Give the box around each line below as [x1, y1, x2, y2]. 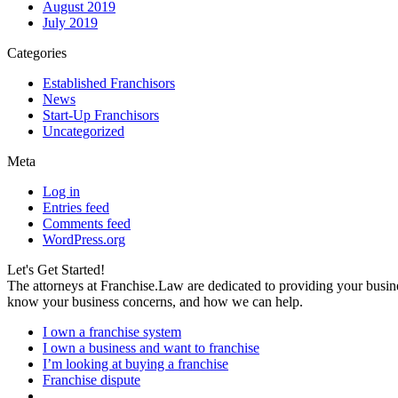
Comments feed [43, 215, 131, 231]
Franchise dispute [43, 371, 140, 387]
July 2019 [43, 14, 98, 30]
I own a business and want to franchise [43, 339, 259, 355]
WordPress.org [43, 231, 125, 247]
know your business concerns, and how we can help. [7, 293, 303, 309]
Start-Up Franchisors [43, 107, 159, 123]
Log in [43, 183, 80, 199]
